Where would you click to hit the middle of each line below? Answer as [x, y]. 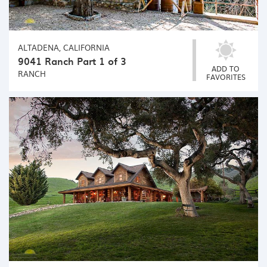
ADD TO [226, 68]
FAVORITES [226, 77]
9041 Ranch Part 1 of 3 [72, 60]
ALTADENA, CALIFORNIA [64, 47]
